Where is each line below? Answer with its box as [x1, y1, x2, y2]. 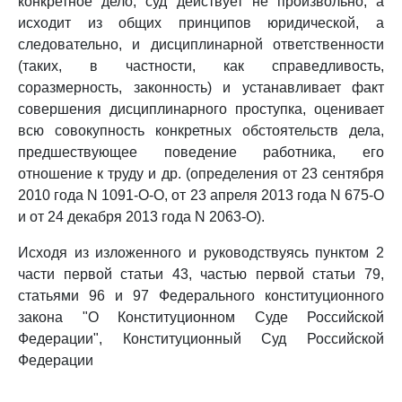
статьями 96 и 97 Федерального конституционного [18, 288, 384, 303]
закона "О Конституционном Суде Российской [18, 310, 384, 325]
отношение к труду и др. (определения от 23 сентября [18, 166, 384, 181]
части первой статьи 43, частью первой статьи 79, [18, 267, 384, 282]
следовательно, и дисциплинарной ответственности [18, 37, 384, 52]
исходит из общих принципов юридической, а [18, 15, 384, 31]
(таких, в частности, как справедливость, [18, 58, 384, 74]
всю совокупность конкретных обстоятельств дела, [18, 123, 384, 138]
